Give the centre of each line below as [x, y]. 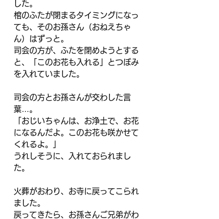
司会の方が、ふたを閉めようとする [76, 50]
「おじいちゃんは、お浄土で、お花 [76, 121]
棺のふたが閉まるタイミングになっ [76, 15]
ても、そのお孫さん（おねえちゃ [72, 27]
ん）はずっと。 [41, 39]
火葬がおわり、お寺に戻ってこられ [76, 191]
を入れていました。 [49, 74]
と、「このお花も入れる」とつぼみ [76, 62]
